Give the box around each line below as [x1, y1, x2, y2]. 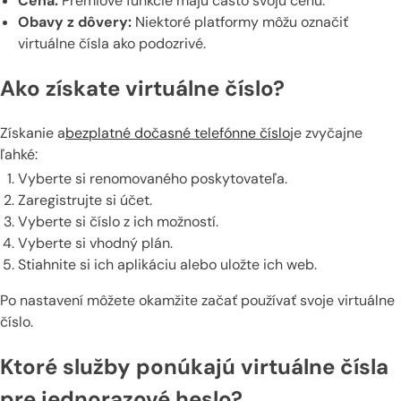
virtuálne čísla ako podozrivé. [18, 34, 206, 54]
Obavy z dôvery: [18, 13, 132, 32]
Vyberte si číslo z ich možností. [18, 212, 218, 232]
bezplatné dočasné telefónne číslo [65, 123, 290, 142]
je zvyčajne [290, 123, 363, 142]
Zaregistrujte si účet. [18, 191, 152, 210]
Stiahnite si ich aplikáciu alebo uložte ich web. [18, 255, 317, 275]
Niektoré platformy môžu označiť [132, 13, 348, 32]
